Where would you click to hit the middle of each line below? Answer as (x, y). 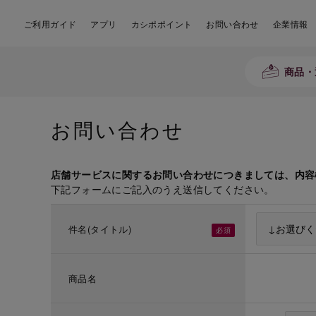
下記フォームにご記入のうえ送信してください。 (163, 189)
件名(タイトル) (100, 229)
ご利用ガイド (50, 24)
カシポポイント (162, 24)
